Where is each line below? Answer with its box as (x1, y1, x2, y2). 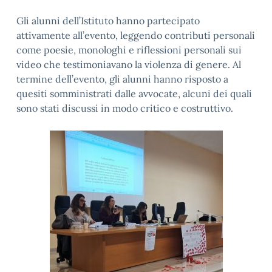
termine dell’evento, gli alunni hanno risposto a (16, 73, 228, 85)
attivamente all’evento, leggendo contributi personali (16, 29, 255, 41)
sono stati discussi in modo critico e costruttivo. (16, 102, 233, 114)
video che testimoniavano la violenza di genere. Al (16, 58, 241, 70)
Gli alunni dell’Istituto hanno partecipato (16, 15, 200, 27)
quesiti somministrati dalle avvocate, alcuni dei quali (16, 87, 252, 100)
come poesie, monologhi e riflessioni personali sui (16, 44, 242, 56)
